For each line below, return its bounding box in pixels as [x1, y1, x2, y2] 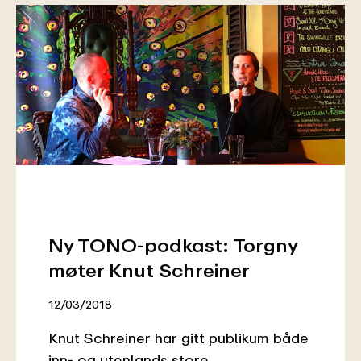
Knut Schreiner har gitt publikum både [48, 328, 309, 346]
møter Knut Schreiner [48, 257, 250, 281]
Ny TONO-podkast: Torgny [48, 232, 297, 256]
